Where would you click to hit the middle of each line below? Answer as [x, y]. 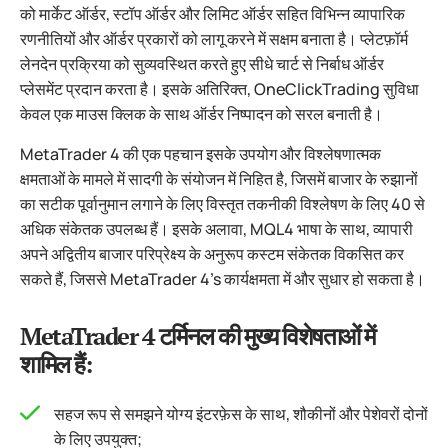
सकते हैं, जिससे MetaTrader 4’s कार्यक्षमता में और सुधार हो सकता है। [222, 279]
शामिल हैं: [55, 364]
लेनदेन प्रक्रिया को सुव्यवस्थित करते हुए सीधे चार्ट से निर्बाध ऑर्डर [202, 64]
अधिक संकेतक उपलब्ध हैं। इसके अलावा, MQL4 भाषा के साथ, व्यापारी [216, 229]
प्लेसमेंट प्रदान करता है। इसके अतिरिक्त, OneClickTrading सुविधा [219, 89]
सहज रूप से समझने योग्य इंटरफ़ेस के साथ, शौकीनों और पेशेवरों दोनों [241, 414]
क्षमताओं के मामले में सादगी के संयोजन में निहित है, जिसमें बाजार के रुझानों [219, 179]
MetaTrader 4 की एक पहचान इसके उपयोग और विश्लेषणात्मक [200, 154]
